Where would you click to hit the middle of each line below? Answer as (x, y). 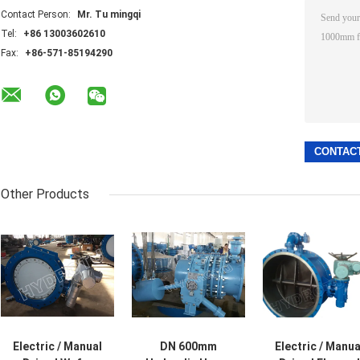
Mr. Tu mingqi (109, 15)
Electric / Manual (57, 347)
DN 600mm (188, 347)
